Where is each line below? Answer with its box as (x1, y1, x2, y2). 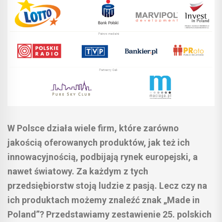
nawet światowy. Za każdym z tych (7, 166, 148, 176)
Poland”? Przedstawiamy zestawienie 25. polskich (7, 209, 212, 220)
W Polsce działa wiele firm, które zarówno (7, 122, 179, 133)
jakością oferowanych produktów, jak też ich (7, 137, 190, 148)
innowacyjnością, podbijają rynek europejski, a (7, 151, 198, 162)
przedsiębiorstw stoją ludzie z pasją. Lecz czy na (7, 180, 207, 191)
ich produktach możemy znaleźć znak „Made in (7, 194, 200, 205)
